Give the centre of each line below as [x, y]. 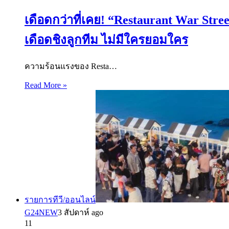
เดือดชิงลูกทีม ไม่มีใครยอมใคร [106, 40]
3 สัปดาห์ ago [81, 212]
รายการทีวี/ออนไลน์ [60, 199]
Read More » [46, 85]
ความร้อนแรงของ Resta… [71, 66]
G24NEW [41, 212]
